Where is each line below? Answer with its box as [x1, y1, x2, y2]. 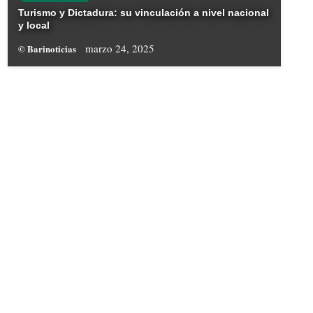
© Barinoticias [17, 42, 78, 56]
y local [17, 20, 50, 31]
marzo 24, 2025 [85, 41, 154, 56]
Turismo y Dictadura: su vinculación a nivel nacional [17, 7, 269, 19]
